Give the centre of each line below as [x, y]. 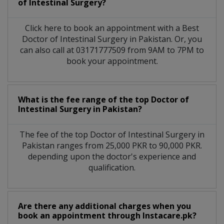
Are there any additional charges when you [104, 206]
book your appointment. [112, 61]
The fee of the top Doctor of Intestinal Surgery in [112, 134]
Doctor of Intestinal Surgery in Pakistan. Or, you [112, 39]
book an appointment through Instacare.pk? [107, 215]
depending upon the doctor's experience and [112, 156]
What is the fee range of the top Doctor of [103, 99]
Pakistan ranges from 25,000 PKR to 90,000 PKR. [112, 145]
